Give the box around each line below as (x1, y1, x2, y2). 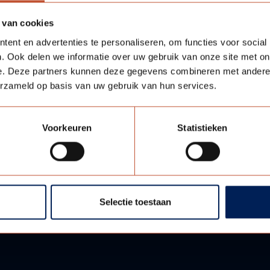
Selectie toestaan (99, 196, 171, 207)
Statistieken (177, 122, 228, 133)
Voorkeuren (42, 122, 92, 133)
